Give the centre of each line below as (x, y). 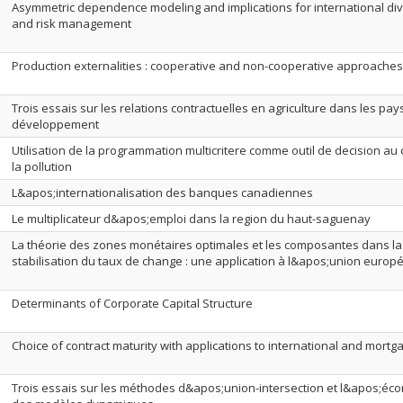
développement (55, 124)
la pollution (42, 166)
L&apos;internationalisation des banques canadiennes (162, 193)
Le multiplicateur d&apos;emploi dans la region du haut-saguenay (191, 219)
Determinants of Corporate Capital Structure (132, 303)
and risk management (72, 23)
